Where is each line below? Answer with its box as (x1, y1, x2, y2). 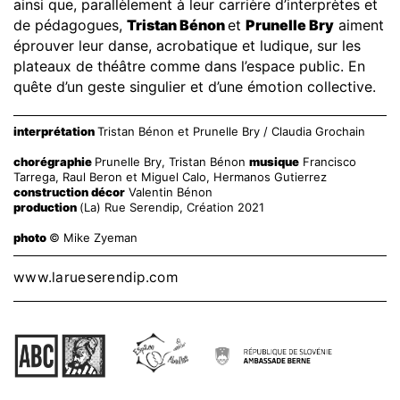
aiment (334, 15, 384, 34)
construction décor (13, 184, 125, 199)
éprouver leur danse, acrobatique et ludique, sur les (13, 36, 361, 54)
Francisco (299, 154, 356, 169)
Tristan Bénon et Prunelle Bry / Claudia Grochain (97, 123, 365, 138)
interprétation (13, 123, 97, 138)
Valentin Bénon (125, 184, 212, 199)
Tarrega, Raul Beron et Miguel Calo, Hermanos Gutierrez (13, 169, 327, 184)
